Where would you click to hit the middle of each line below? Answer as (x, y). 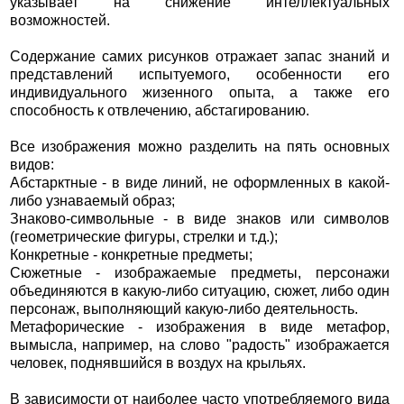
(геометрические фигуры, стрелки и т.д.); (143, 237)
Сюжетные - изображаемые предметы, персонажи (200, 273)
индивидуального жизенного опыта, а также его (200, 93)
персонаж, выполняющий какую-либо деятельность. (184, 309)
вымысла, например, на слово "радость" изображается (200, 345)
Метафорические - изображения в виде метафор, (200, 327)
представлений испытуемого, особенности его (200, 75)
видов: (32, 165)
